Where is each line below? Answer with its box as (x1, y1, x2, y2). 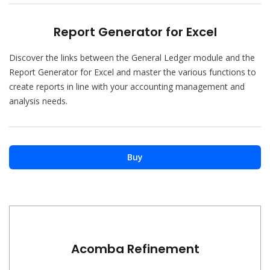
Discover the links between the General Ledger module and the (9, 52, 255, 63)
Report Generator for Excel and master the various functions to (9, 66, 256, 78)
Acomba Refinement (71, 240, 199, 257)
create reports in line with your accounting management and (9, 81, 245, 92)
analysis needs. (9, 95, 67, 107)
